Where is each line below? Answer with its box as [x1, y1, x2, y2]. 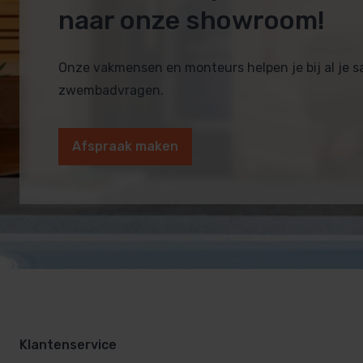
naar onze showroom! [58, 5, 325, 36]
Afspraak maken [72, 139, 178, 155]
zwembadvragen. [58, 83, 164, 99]
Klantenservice [19, 337, 117, 353]
